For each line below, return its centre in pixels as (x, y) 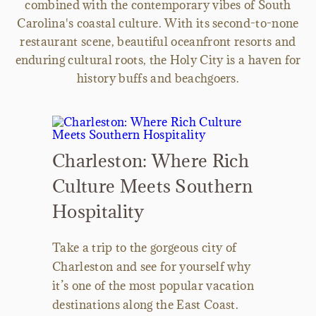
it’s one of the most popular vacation (153, 286)
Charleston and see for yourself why (152, 267)
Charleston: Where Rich (151, 161)
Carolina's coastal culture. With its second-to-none (158, 24)
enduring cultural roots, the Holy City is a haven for (158, 60)
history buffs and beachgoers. (158, 79)
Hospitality (98, 212)
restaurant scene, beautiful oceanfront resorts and (158, 42)
